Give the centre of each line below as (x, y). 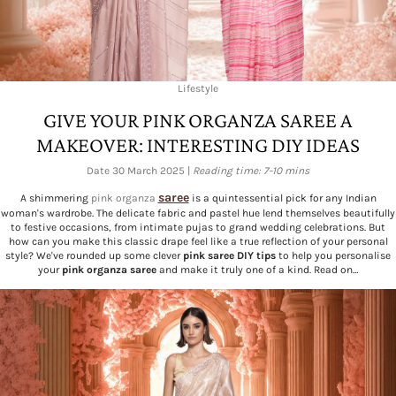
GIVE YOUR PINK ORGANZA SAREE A (198, 119)
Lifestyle (198, 88)
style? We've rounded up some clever (94, 255)
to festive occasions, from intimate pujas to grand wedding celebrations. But (198, 227)
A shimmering (55, 198)
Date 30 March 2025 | (140, 170)
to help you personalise (333, 255)
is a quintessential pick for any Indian (282, 198)
